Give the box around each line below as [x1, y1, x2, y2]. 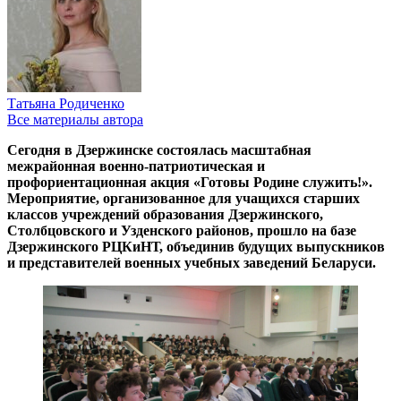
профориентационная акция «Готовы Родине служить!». [7, 174, 372, 190]
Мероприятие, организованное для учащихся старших [7, 190, 360, 206]
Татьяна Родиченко [7, 95, 124, 111]
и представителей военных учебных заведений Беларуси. [7, 254, 376, 270]
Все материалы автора [7, 111, 143, 127]
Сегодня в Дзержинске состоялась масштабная [7, 141, 311, 158]
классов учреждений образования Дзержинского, [7, 206, 323, 222]
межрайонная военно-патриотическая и [7, 158, 265, 174]
